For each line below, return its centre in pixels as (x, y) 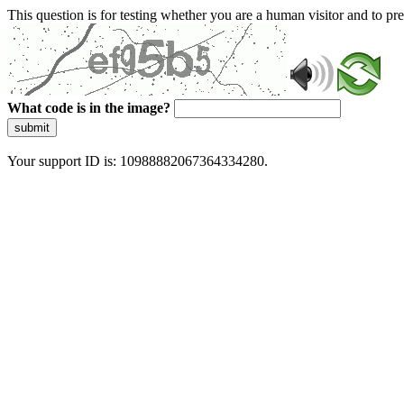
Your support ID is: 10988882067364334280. (138, 161)
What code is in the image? (89, 108)
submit (32, 128)
